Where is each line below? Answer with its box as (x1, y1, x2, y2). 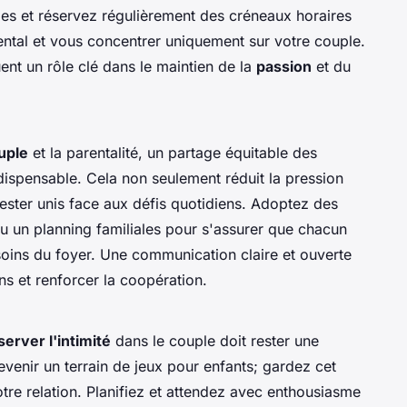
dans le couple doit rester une (111, 332, 319, 351)
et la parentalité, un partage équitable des (28, 144, 317, 163)
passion (256, 57, 312, 76)
